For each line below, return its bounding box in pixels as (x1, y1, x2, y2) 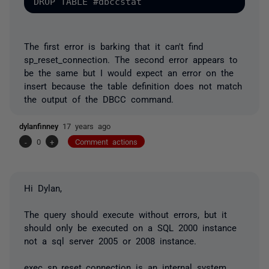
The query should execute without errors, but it (24, 210, 227, 219)
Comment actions (75, 138, 138, 145)
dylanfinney (19, 122, 62, 130)
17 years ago (62, 122, 110, 130)
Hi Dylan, (24, 183, 62, 192)
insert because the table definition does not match (24, 81, 242, 90)
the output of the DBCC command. (24, 94, 174, 103)
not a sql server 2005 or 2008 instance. (24, 236, 196, 245)
